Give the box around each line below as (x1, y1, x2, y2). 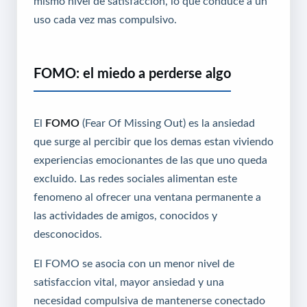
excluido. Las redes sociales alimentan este (34, 173, 237, 184)
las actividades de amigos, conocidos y (34, 210, 217, 221)
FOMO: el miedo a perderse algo (34, 66, 231, 81)
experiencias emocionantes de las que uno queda (34, 154, 267, 166)
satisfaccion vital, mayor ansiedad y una (34, 276, 224, 288)
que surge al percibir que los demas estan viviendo (34, 136, 273, 147)
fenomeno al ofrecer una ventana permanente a (34, 191, 261, 203)
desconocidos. (34, 228, 102, 240)
